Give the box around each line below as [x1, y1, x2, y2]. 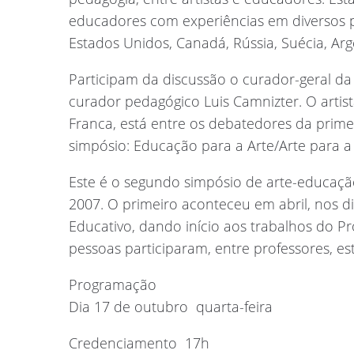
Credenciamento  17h [69, 333, 209, 352]
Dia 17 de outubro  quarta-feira [69, 296, 273, 316]
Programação [69, 274, 156, 294]
